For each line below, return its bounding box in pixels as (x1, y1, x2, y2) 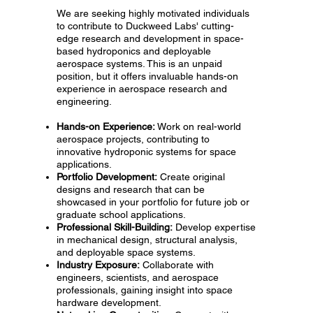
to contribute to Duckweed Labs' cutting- (57, 20, 235, 31)
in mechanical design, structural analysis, (57, 233, 238, 245)
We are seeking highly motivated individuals (57, 7, 250, 19)
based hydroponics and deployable (57, 45, 212, 57)
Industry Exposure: (57, 259, 140, 270)
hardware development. (57, 296, 162, 308)
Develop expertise (173, 221, 256, 233)
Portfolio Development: (57, 170, 158, 182)
